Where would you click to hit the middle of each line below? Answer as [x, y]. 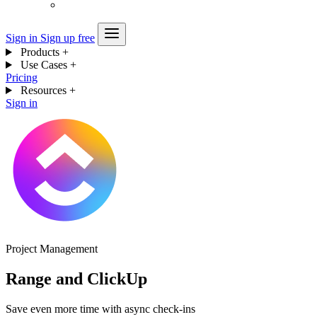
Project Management [52, 249]
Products [40, 52]
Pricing [22, 77]
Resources [43, 90]
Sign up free [68, 38]
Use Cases [44, 65]
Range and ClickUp [76, 278]
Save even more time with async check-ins [100, 309]
